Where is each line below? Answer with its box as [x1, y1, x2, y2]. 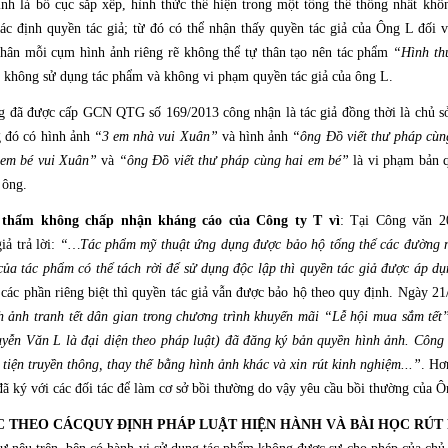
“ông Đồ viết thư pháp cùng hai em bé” [118, 153, 350, 168]
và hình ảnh [217, 129, 293, 144]
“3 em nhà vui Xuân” [93, 129, 218, 144]
